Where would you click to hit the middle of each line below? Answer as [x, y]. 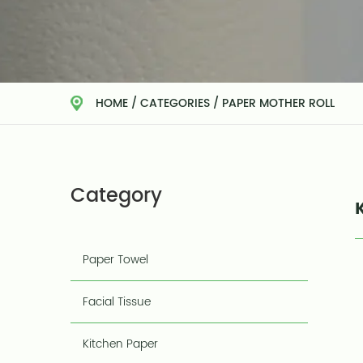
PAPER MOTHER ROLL [278, 103]
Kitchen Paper [120, 344]
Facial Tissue [117, 302]
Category [116, 196]
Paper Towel [115, 260]
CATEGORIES [175, 103]
